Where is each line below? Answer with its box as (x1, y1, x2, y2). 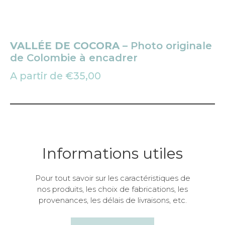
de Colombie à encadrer (10, 52, 138, 64)
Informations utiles (42, 144, 183, 163)
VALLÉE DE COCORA (10, 40, 120, 52)
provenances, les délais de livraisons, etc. (38, 195, 187, 205)
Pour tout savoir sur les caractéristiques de (35, 173, 190, 183)
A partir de (10, 70, 65, 82)
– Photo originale (120, 40, 212, 52)
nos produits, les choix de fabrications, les (37, 184, 188, 194)
